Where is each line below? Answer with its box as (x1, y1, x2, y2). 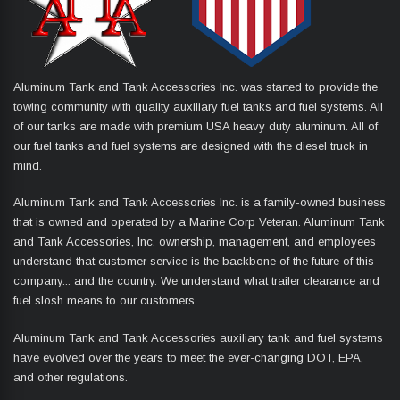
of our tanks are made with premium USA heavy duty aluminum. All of (13, 119, 378, 133)
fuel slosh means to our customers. (13, 294, 197, 308)
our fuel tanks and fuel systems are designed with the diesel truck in (13, 138, 368, 153)
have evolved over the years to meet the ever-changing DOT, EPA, (13, 350, 363, 364)
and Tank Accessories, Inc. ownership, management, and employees (13, 235, 376, 249)
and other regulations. (13, 370, 128, 384)
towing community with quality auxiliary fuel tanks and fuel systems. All (13, 99, 383, 113)
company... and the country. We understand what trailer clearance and (13, 274, 379, 288)
